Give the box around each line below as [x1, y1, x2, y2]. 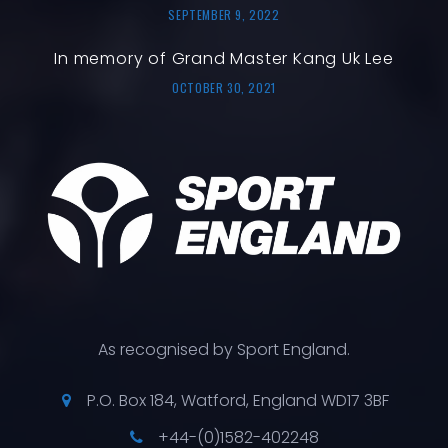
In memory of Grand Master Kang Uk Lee [54, 47, 394, 70]
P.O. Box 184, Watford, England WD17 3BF [87, 388, 389, 412]
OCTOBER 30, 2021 [172, 79, 276, 96]
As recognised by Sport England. [98, 337, 350, 361]
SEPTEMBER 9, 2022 [168, 6, 280, 23]
